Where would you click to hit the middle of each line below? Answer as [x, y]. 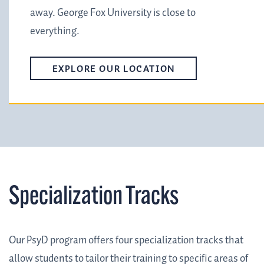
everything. [55, 32]
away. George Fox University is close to [113, 13]
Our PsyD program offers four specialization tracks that [126, 240]
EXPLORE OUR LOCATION [113, 69]
